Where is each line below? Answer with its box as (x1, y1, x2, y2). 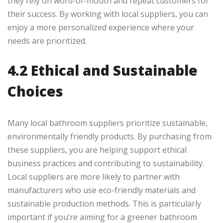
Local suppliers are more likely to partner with (7, 171, 180, 183)
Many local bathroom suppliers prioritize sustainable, (7, 117, 208, 129)
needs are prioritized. (7, 35, 87, 47)
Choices (7, 82, 63, 101)
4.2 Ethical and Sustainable (7, 61, 198, 80)
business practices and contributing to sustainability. (7, 158, 204, 169)
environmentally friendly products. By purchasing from (7, 131, 212, 142)
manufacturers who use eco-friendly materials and (7, 185, 196, 196)
